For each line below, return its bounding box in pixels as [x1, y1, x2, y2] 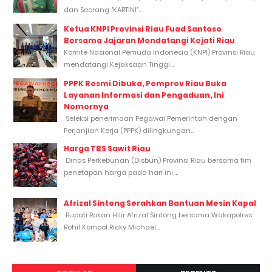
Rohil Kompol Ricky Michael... [64, 222, 160, 232]
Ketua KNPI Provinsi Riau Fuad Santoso [64, 23, 222, 34]
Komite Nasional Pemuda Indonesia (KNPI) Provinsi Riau [64, 47, 255, 57]
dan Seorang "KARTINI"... [64, 4, 142, 15]
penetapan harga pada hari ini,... [64, 167, 178, 177]
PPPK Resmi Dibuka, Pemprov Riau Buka [64, 78, 226, 89]
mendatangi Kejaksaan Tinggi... [64, 59, 174, 69]
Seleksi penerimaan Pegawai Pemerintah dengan [64, 113, 237, 123]
